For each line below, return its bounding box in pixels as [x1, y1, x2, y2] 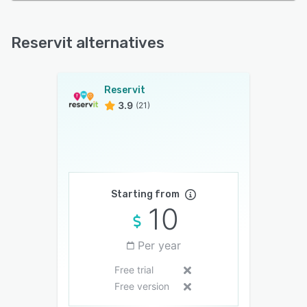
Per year [137, 238, 181, 253]
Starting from [111, 188, 180, 201]
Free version [114, 280, 169, 293]
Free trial [114, 264, 153, 276]
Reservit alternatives [11, 34, 164, 53]
